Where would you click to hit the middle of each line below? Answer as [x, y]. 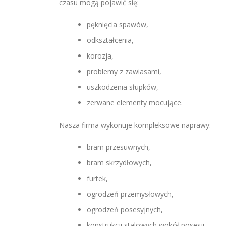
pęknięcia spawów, [118, 24]
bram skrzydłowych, [119, 163]
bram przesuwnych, [119, 147]
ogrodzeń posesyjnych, [125, 210]
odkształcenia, [110, 40]
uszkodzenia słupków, [123, 87]
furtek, [97, 178]
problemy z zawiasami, [124, 71]
